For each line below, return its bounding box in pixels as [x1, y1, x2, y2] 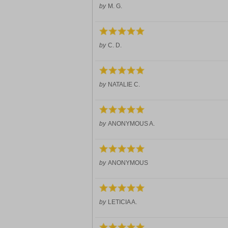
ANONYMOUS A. [108, 120, 155, 127]
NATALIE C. [108, 81, 140, 88]
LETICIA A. [108, 198, 137, 206]
